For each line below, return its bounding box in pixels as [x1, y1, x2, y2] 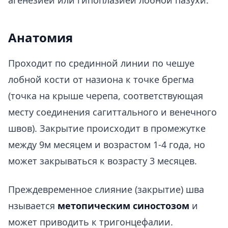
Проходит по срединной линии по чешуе [8, 57, 194, 69]
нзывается [8, 199, 58, 212]
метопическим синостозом [58, 199, 189, 212]
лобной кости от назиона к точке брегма [8, 73, 194, 85]
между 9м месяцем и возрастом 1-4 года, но [8, 138, 205, 151]
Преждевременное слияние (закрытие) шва [8, 183, 204, 195]
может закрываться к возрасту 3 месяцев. [8, 155, 199, 167]
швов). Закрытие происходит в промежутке [8, 122, 206, 134]
